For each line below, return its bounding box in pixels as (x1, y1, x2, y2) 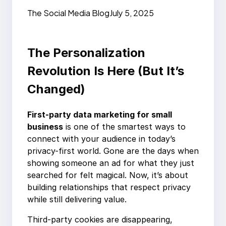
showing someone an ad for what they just (27, 158, 194, 168)
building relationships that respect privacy (27, 182, 191, 193)
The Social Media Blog (27, 8, 109, 19)
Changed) (27, 82, 85, 97)
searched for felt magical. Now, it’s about (27, 170, 188, 181)
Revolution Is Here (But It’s (27, 64, 184, 79)
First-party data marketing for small (27, 109, 172, 120)
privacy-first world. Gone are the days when (27, 146, 199, 156)
